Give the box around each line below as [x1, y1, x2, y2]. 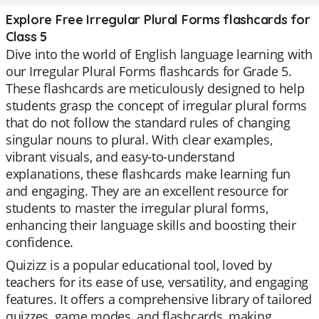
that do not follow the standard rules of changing [6, 114, 291, 131]
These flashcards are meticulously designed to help [6, 80, 305, 97]
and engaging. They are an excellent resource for [6, 182, 289, 199]
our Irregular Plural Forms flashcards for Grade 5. [6, 63, 292, 80]
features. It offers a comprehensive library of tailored [6, 291, 313, 308]
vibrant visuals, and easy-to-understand [6, 148, 235, 165]
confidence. [6, 234, 74, 251]
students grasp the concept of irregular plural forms [6, 97, 307, 114]
